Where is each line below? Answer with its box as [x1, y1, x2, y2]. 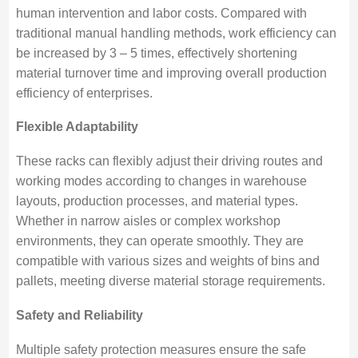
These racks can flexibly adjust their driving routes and [15, 154, 323, 169]
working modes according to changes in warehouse [15, 174, 307, 189]
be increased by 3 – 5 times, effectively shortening [15, 46, 297, 60]
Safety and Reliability [15, 308, 143, 322]
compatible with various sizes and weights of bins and [15, 254, 320, 268]
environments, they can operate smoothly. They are [15, 234, 304, 249]
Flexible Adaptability [15, 120, 138, 134]
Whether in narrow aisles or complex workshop [15, 214, 280, 229]
